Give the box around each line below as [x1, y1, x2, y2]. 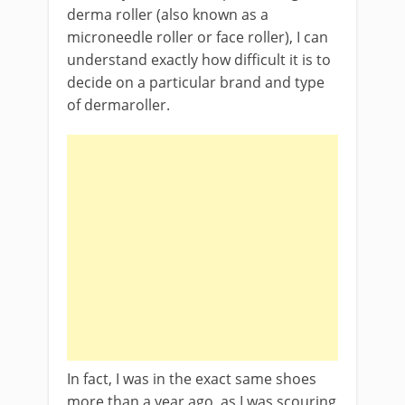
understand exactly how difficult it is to [67, 50, 331, 70]
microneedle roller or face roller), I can [67, 27, 328, 47]
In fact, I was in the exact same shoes [67, 369, 316, 389]
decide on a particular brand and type [67, 72, 325, 92]
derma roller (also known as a [67, 5, 268, 24]
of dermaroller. [67, 95, 170, 115]
